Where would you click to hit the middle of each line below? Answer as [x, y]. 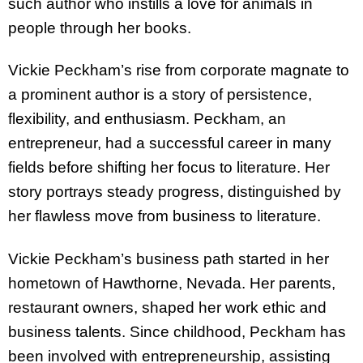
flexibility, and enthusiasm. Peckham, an [147, 119]
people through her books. [100, 28]
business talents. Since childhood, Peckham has [177, 332]
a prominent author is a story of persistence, [160, 95]
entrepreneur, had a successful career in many [170, 143]
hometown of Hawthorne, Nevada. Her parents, [172, 284]
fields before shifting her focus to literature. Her [169, 168]
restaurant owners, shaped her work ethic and [167, 308]
